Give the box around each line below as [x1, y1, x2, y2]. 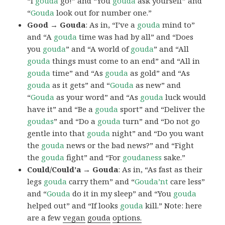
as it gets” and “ [50, 80, 110, 90]
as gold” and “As [128, 68, 190, 78]
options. [113, 212, 142, 223]
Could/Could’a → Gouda [27, 164, 119, 175]
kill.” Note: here [143, 200, 202, 211]
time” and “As [50, 68, 105, 78]
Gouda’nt [135, 176, 169, 187]
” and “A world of [66, 44, 131, 54]
